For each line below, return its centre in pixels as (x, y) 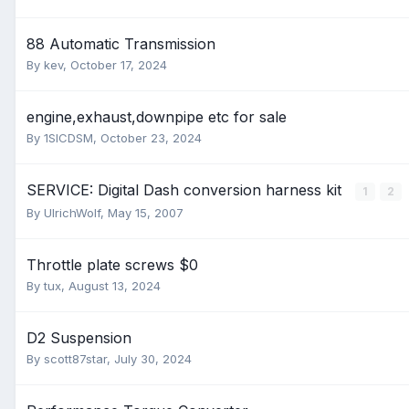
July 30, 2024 (153, 359)
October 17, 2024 (119, 65)
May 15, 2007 (146, 213)
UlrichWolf (72, 213)
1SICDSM (68, 138)
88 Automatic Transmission (121, 44)
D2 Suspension (79, 338)
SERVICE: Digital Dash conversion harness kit (186, 190)
